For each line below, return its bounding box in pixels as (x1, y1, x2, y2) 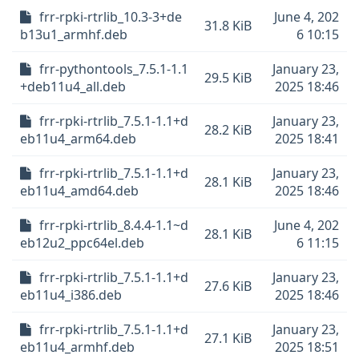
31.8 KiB (204, 17, 252, 34)
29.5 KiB (204, 69, 252, 87)
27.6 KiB (204, 277, 252, 295)
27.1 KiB (204, 329, 252, 347)
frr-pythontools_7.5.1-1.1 (39, 60, 188, 78)
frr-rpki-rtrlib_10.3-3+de (39, 8, 182, 26)
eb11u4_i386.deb (20, 286, 122, 304)
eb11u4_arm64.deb (20, 130, 136, 147)
